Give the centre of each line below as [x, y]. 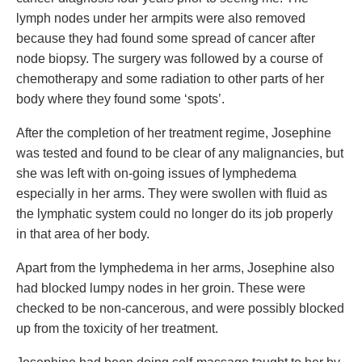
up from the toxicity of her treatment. [117, 328]
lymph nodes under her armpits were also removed [161, 18]
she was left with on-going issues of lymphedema [156, 173]
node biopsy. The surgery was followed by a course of [169, 59]
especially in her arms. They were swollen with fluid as [172, 194]
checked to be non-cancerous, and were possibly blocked [180, 308]
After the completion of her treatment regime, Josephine [174, 133]
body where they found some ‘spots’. [120, 99]
